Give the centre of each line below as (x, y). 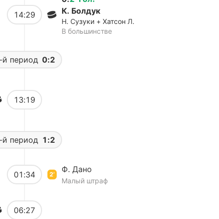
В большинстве (87, 31)
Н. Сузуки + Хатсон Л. (98, 21)
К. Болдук (81, 11)
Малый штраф (85, 181)
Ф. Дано (77, 169)
